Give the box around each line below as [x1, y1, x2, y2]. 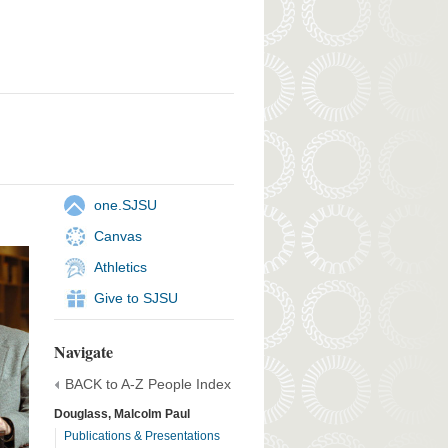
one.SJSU [93, 196, 157, 213]
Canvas [93, 227, 142, 244]
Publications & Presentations [63, 428, 220, 443]
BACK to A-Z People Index [64, 375, 231, 392]
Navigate [53, 339, 113, 363]
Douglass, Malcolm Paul [53, 406, 190, 421]
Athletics [93, 258, 147, 275]
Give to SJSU [93, 289, 178, 306]
